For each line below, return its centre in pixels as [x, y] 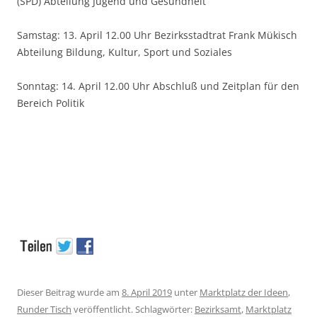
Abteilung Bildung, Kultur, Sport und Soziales [125, 52]
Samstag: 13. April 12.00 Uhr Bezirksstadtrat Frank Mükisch [157, 35]
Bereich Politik [51, 103]
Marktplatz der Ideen [244, 293]
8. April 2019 [147, 293]
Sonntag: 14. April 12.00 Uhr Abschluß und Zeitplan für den [158, 86]
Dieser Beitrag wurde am [69, 293]
